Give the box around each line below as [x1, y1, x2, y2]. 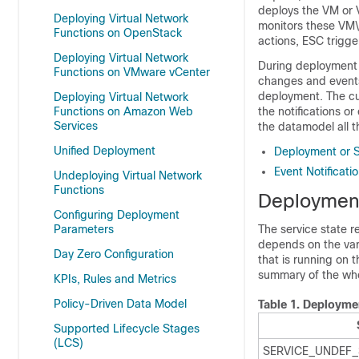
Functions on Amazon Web [54, 105, 193, 118]
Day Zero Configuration [54, 248, 174, 260]
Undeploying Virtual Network [54, 169, 202, 182]
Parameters [54, 223, 114, 236]
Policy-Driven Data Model [54, 297, 187, 310]
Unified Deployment [54, 144, 155, 157]
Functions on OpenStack [54, 26, 182, 39]
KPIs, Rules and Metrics [54, 272, 176, 285]
